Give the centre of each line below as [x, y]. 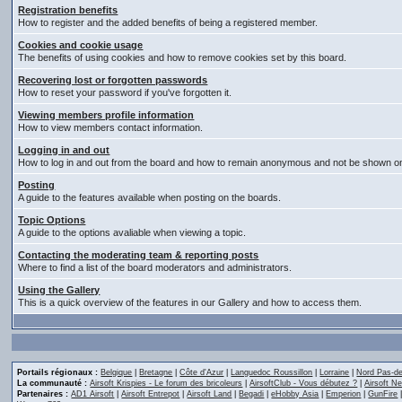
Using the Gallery [59, 290]
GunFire [383, 394]
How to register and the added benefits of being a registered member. [168, 22]
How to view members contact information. [111, 127]
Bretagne [156, 372]
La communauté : [52, 383]
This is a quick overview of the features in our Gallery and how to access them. [190, 302]
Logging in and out [64, 150]
